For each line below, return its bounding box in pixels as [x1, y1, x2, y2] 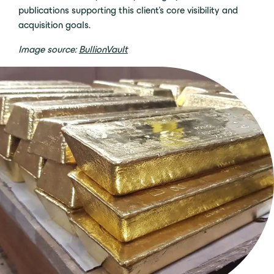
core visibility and [164, 5, 238, 15]
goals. [63, 20, 91, 30]
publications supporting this [18, 5, 136, 15]
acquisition [18, 20, 63, 30]
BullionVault [79, 44, 128, 54]
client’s [136, 5, 164, 15]
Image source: [18, 44, 79, 54]
